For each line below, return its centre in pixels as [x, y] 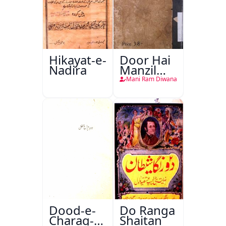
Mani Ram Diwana [152, 79]
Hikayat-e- [78, 60]
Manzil [138, 70]
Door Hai [145, 60]
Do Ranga [147, 210]
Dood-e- [72, 210]
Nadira [68, 70]
